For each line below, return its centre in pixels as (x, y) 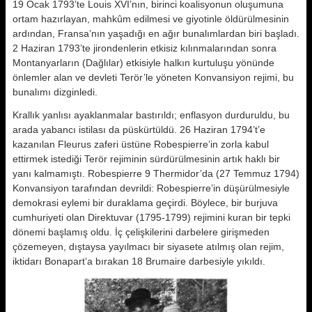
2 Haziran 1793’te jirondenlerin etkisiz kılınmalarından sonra (145, 48)
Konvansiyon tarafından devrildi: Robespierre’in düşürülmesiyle (151, 188)
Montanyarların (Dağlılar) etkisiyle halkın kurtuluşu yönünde (143, 63)
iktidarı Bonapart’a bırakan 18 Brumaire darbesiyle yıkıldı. (139, 261)
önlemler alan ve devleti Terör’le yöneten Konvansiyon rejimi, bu (153, 77)
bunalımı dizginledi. (55, 92)
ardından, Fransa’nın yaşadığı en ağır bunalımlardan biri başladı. (156, 33)
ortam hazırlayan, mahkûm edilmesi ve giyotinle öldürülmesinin (151, 19)
